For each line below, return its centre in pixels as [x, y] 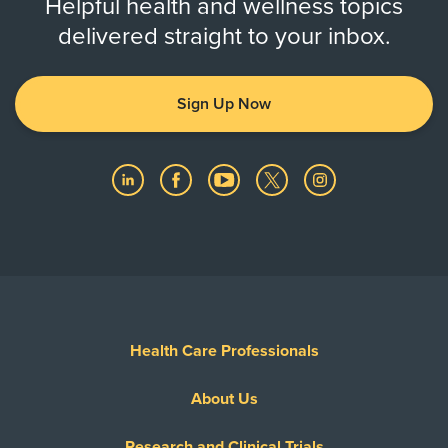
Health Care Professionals [224, 350]
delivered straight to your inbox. [224, 36]
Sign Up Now [224, 103]
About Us [224, 398]
